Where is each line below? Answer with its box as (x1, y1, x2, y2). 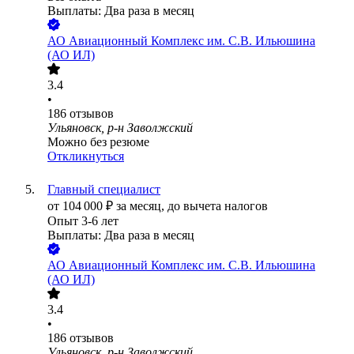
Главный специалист (47, 183, 160, 197)
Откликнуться (47, 149, 124, 164)
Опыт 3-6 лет (47, 214, 119, 228)
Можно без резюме (47, 135, 149, 149)
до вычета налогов (168, 199, 268, 213)
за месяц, (116, 199, 168, 213)
